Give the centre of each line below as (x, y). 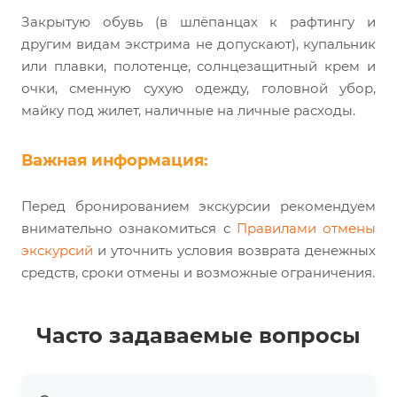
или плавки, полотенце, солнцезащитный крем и (198, 66)
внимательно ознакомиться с (129, 229)
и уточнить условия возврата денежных (234, 251)
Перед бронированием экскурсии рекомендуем (198, 206)
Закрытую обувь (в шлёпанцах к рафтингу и (198, 22)
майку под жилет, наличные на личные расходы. (188, 111)
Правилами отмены (306, 229)
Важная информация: (115, 161)
